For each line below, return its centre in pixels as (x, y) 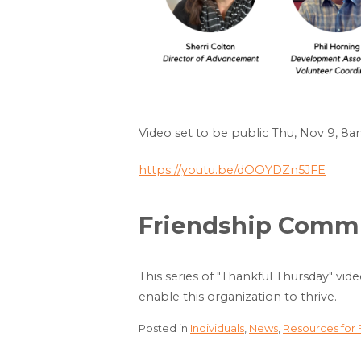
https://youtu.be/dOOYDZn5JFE (232, 170)
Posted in (164, 328)
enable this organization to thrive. (238, 297)
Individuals (217, 328)
